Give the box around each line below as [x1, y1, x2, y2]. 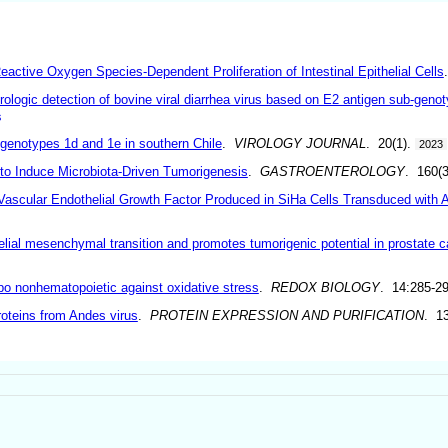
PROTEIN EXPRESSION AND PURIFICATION [149, 307, 424, 323]
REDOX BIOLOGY [270, 279, 380, 295]
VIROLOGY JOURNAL [233, 135, 366, 151]
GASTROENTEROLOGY [259, 163, 405, 179]
